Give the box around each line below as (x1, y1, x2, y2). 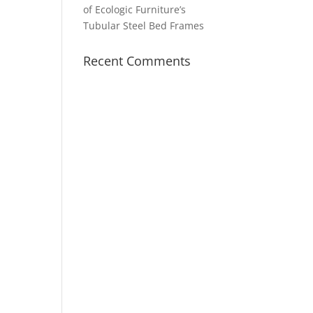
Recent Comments (83, 52, 191, 69)
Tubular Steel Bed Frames (83, 19, 205, 32)
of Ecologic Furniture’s (83, 3, 187, 16)
